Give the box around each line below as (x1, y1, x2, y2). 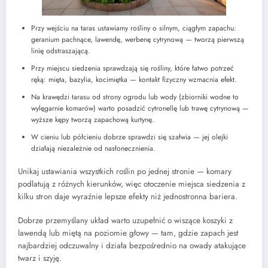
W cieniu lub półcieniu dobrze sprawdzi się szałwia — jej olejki (31, 132, 228, 143)
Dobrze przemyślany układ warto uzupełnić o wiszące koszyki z (18, 215, 233, 227)
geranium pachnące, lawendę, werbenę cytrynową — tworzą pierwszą (31, 34, 244, 45)
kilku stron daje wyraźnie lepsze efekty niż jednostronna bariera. (18, 191, 237, 203)
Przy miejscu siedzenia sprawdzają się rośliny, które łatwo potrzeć (31, 63, 234, 74)
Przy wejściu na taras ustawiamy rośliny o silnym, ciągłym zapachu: (31, 23, 236, 34)
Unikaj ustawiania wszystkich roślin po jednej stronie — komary (18, 166, 232, 178)
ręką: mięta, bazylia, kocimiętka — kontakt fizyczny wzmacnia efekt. (31, 74, 237, 86)
